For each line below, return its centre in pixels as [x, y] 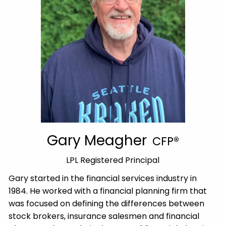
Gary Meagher [99, 140]
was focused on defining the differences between [107, 204]
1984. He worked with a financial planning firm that [108, 191]
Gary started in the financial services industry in [103, 179]
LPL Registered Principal [113, 160]
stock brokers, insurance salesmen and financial [104, 216]
